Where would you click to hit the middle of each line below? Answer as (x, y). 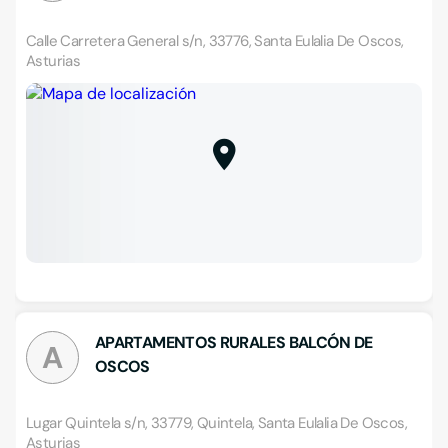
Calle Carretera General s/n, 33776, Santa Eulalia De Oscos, (215, 41)
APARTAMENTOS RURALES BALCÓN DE (234, 342)
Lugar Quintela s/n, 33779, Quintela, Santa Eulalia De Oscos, (216, 423)
